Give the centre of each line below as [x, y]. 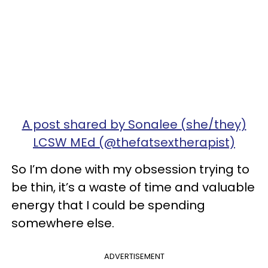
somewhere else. [64, 223]
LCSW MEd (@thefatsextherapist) [134, 142]
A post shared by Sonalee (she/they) [134, 124]
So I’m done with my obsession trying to [130, 169]
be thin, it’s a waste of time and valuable [133, 187]
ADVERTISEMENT [134, 256]
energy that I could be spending [108, 205]
